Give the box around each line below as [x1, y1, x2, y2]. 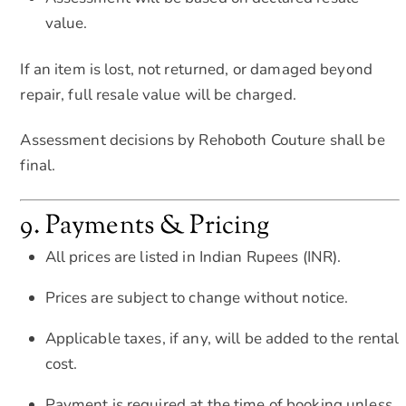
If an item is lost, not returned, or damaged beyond [20, 59, 372, 81]
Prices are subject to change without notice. [44, 286, 349, 308]
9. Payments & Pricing [20, 207, 270, 246]
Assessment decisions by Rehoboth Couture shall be [20, 130, 385, 151]
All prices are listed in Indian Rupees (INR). [44, 246, 342, 267]
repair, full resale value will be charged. [20, 84, 296, 106]
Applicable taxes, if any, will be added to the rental [44, 327, 400, 349]
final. [20, 155, 56, 177]
